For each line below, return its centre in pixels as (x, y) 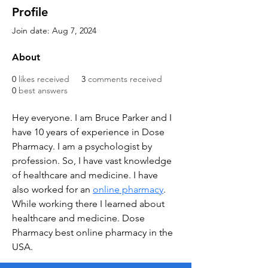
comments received (125, 79)
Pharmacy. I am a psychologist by (83, 146)
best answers (43, 90)
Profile (30, 12)
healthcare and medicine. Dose (80, 218)
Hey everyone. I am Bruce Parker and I (93, 117)
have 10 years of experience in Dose (89, 132)
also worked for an (52, 189)
